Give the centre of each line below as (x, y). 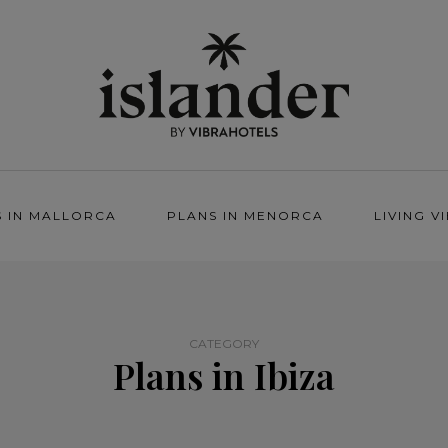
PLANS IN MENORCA (245, 215)
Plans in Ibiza (224, 375)
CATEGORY (224, 343)
